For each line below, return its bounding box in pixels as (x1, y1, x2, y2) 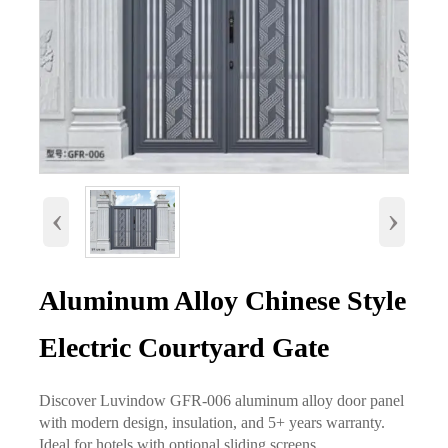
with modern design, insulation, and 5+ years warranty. (38, 414, 385, 432)
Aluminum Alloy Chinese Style (38, 284, 406, 316)
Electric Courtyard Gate (38, 331, 329, 363)
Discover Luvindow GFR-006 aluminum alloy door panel (38, 392, 404, 410)
